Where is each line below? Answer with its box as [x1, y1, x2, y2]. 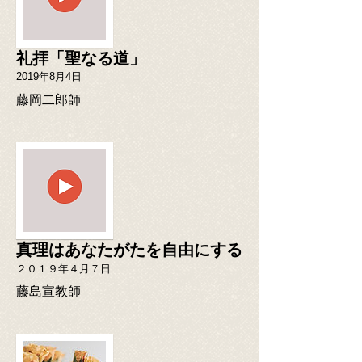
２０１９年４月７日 [16, 262, 111, 275]
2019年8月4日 [16, 70, 82, 83]
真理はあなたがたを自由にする [16, 241, 242, 259]
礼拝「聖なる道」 [16, 49, 145, 68]
